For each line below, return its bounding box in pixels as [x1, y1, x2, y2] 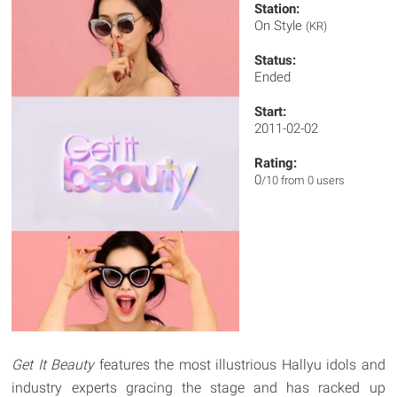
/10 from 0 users [261, 174, 346, 187]
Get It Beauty [12, 355, 99, 373]
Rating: [254, 155, 298, 171]
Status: [254, 52, 297, 68]
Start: [254, 104, 287, 120]
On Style [254, 18, 307, 34]
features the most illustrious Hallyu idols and [98, 355, 385, 373]
